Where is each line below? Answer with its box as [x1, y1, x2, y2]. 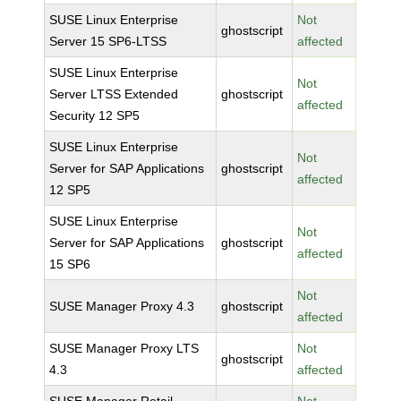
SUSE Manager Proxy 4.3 [49, 299, 195, 313]
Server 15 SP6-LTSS [49, 34, 167, 48]
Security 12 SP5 [49, 108, 141, 123]
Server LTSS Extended [49, 87, 179, 101]
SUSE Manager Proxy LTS [49, 341, 200, 355]
